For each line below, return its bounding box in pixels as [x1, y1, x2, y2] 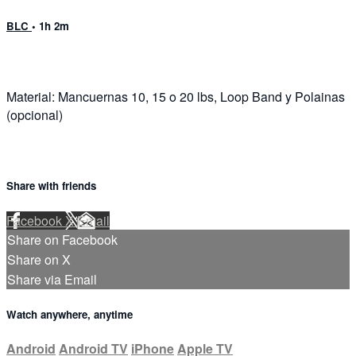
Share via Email [7, 269, 97, 288]
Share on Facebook [7, 230, 118, 249]
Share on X [7, 250, 71, 269]
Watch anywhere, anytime [6, 306, 133, 322]
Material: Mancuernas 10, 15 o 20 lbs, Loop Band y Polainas [6, 87, 345, 106]
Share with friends [6, 178, 96, 194]
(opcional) [6, 106, 63, 125]
